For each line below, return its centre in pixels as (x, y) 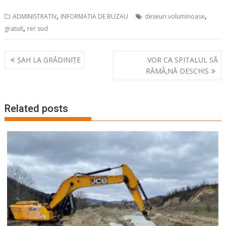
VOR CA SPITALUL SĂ (182, 60)
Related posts (37, 108)
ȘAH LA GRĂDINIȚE (49, 60)
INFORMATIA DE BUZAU (95, 16)
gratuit (14, 29)
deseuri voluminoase (175, 16)
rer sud (38, 29)
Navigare (29, 57)
